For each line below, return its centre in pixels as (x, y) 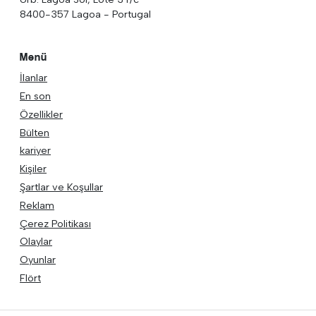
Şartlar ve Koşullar (61, 187)
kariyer (35, 151)
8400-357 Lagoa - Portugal (85, 14)
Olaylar (36, 242)
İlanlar (34, 78)
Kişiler (33, 169)
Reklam (37, 205)
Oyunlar (38, 260)
